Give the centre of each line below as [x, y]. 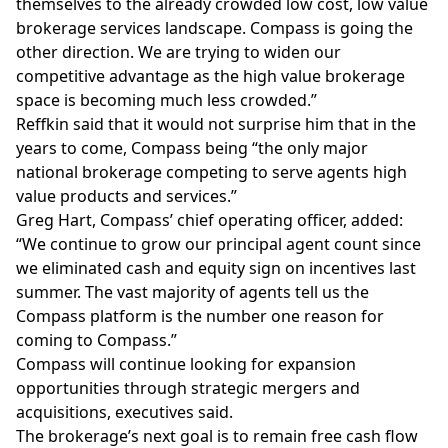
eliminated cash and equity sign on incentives [213, 268]
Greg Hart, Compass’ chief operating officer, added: [209, 220]
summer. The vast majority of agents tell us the [192, 292]
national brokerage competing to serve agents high [211, 172]
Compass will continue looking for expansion [186, 364]
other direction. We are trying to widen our [178, 52]
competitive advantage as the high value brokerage [210, 76]
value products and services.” [126, 196]
